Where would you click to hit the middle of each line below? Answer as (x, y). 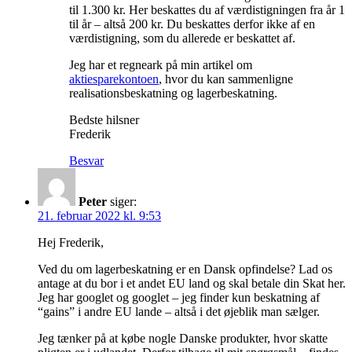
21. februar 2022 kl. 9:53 (99, 216)
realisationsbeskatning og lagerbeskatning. (173, 93)
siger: (123, 202)
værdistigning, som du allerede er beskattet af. (182, 38)
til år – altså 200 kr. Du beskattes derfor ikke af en (192, 24)
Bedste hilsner (104, 120)
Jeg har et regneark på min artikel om (161, 65)
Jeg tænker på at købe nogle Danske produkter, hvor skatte (183, 339)
